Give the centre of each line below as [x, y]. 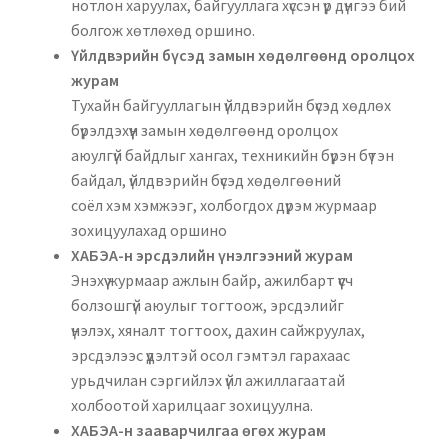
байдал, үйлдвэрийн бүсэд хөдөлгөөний [205, 179]
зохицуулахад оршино [148, 229]
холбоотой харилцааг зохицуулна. [191, 404]
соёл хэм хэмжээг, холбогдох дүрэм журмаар [223, 204]
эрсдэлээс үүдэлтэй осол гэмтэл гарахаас [210, 354]
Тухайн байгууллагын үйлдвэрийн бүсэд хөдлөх [230, 104]
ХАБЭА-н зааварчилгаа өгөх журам [198, 429]
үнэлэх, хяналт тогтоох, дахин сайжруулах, [217, 329]
